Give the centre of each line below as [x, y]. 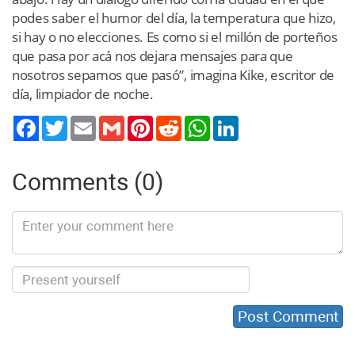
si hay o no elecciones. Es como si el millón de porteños [175, 36]
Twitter [85, 122]
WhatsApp [236, 122]
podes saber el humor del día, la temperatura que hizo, [174, 17]
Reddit [197, 122]
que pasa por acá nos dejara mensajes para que [153, 55]
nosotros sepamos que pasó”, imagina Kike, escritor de [174, 74]
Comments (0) [88, 181]
